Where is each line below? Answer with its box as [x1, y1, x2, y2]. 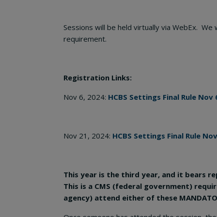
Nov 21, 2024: [63, 131, 112, 141]
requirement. [63, 34, 107, 44]
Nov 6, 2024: [63, 92, 108, 102]
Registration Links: [63, 73, 132, 83]
